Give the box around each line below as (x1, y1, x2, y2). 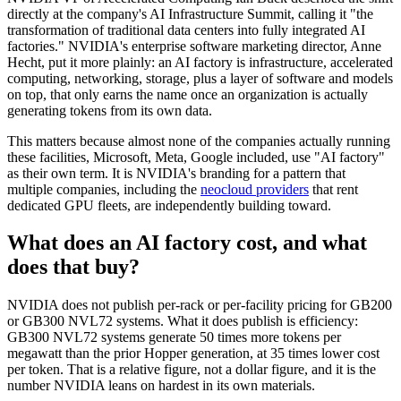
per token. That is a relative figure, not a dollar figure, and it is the (7, 362, 376, 378)
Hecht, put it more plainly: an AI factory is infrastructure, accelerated (7, 54, 393, 70)
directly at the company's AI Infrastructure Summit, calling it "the (7, 5, 373, 21)
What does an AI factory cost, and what (7, 231, 367, 255)
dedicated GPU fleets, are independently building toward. (7, 197, 331, 213)
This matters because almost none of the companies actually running (7, 132, 390, 149)
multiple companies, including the (7, 181, 200, 197)
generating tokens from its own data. (7, 102, 212, 118)
